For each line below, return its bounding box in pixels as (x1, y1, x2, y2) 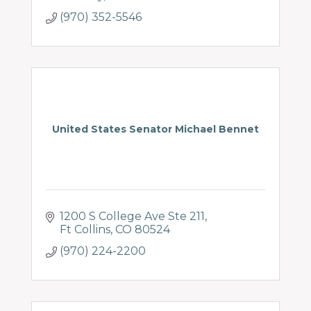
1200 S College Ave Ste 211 (60, 210, 205, 223)
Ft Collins (60, 223, 110, 236)
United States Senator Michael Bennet (52, 123, 259, 135)
